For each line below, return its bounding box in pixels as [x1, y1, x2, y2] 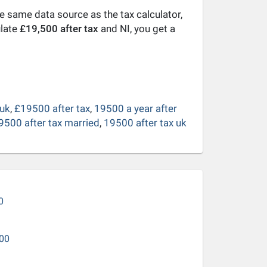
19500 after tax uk [103, 117, 187, 129]
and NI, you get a [98, 22, 175, 35]
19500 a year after [94, 103, 177, 114]
